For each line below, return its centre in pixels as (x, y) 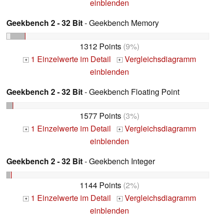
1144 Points (100, 185)
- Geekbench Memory (121, 22)
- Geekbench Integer (119, 161)
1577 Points (100, 116)
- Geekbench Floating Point (131, 92)
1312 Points (100, 46)
